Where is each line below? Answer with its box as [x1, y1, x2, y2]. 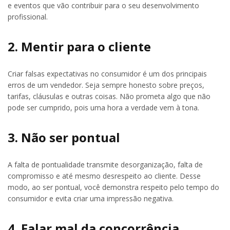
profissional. [8, 12, 48, 22]
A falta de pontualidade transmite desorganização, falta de [8, 159, 203, 169]
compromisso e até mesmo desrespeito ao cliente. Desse [8, 170, 201, 181]
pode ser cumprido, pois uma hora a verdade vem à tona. [8, 102, 199, 112]
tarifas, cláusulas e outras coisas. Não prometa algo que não [8, 91, 210, 101]
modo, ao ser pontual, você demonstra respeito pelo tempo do [8, 182, 219, 192]
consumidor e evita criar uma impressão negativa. [8, 193, 174, 203]
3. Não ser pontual [8, 128, 120, 146]
